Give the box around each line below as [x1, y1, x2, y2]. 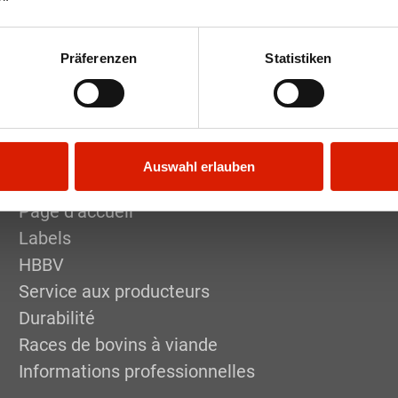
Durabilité [18, 307, 95, 330]
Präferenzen [60, 50, 138, 66]
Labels [18, 227, 71, 250]
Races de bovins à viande [18, 334, 218, 356]
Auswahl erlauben [143, 158, 255, 174]
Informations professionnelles [18, 361, 255, 383]
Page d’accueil [18, 201, 133, 223]
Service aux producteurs [18, 281, 210, 303]
